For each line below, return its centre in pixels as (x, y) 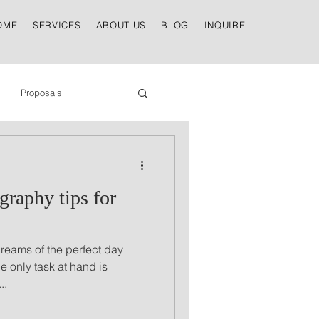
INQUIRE (225, 25)
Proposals (41, 93)
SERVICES (57, 25)
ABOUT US (121, 25)
